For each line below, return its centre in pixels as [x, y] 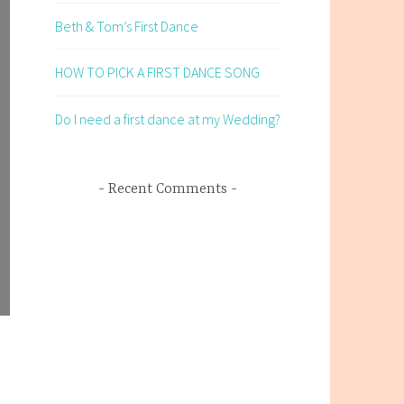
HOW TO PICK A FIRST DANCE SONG [157, 73]
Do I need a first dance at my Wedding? [168, 119]
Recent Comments [168, 190]
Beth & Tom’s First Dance [127, 26]
